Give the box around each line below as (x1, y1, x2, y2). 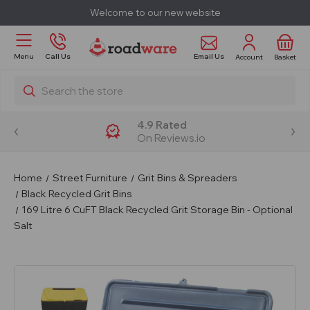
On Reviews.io (136, 131, 206, 145)
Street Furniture (52, 172, 127, 184)
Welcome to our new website (89, 7, 221, 18)
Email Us (194, 51, 224, 61)
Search (15, 77, 48, 89)
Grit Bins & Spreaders (137, 172, 237, 184)
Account (235, 52, 263, 62)
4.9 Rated (136, 118, 187, 131)
